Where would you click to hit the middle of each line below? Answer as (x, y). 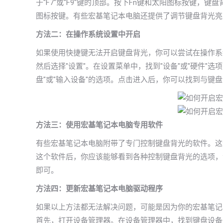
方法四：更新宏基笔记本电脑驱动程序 (99, 189)
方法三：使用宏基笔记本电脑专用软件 (99, 125)
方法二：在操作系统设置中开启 (88, 34)
